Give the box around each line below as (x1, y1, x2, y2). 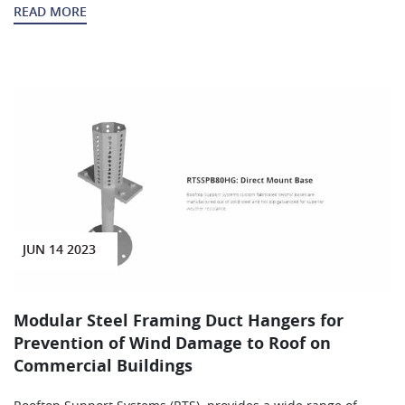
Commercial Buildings (14, 358, 193, 375)
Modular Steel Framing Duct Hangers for (14, 313, 344, 330)
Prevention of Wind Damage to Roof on (14, 335, 331, 353)
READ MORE (14, 6, 87, 20)
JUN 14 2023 (22, 243, 96, 257)
